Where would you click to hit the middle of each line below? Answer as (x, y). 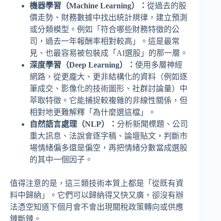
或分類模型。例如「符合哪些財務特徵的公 (105, 29)
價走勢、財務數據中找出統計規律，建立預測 (109, 17)
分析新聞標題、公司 (152, 124)
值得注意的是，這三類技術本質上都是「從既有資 (97, 183)
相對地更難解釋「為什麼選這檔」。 (93, 112)
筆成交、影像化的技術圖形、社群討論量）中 (109, 88)
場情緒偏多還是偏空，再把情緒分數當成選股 (109, 147)
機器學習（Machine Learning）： (88, 5)
